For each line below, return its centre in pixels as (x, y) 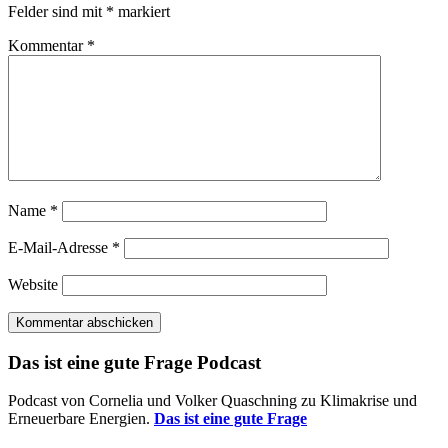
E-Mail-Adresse (60, 247)
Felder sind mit (57, 11)
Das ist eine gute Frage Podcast (134, 362)
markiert (142, 11)
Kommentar (47, 45)
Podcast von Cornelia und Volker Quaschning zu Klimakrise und (212, 401)
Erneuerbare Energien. (81, 419)
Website (33, 284)
